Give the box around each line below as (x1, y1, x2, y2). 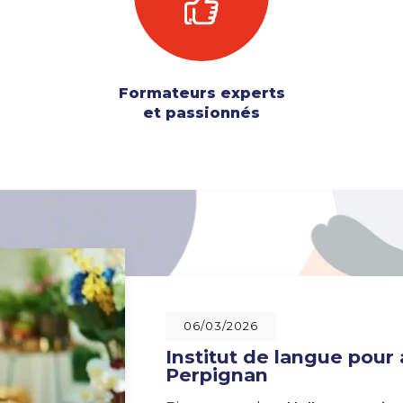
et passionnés (143, 104, 260, 122)
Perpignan (166, 363, 268, 387)
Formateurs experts (118, 85, 285, 103)
